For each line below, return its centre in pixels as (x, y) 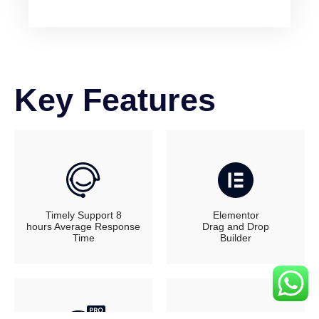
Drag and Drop (236, 227)
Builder (236, 238)
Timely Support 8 (83, 215)
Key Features (115, 100)
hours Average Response (83, 227)
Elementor (236, 215)
